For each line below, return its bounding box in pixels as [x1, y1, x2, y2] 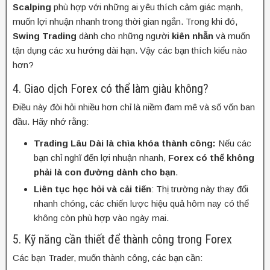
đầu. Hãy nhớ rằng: [13, 116, 89, 127]
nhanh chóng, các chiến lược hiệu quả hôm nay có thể [34, 198, 249, 209]
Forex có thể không [168, 152, 254, 163]
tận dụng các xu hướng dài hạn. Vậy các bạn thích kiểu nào [13, 45, 247, 55]
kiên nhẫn [172, 30, 213, 41]
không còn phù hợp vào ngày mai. [34, 212, 169, 223]
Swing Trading [13, 30, 77, 41]
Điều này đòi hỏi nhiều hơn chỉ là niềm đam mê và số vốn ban [13, 101, 255, 112]
